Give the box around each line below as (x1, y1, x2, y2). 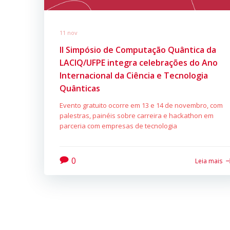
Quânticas (60, 82, 100, 94)
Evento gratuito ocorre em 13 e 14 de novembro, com (60, 100, 223, 110)
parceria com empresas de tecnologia (60, 121, 177, 130)
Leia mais (195, 156, 223, 165)
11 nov (60, 28, 78, 36)
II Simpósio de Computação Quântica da (60, 44, 216, 55)
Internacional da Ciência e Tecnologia (60, 69, 208, 81)
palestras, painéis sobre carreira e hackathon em (60, 110, 214, 120)
